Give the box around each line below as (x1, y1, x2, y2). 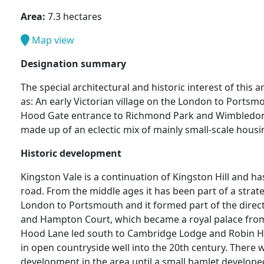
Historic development (20, 147, 121, 160)
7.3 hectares (45, 10, 102, 24)
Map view (29, 34, 74, 47)
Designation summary (20, 57, 126, 71)
